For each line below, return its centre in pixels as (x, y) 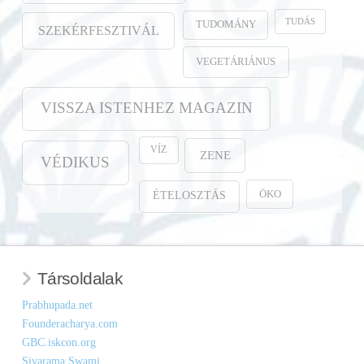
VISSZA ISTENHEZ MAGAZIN (146, 108)
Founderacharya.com (69, 323)
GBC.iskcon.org (58, 342)
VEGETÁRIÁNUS (236, 62)
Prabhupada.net (57, 305)
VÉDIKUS (76, 162)
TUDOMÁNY (225, 25)
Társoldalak (80, 279)
